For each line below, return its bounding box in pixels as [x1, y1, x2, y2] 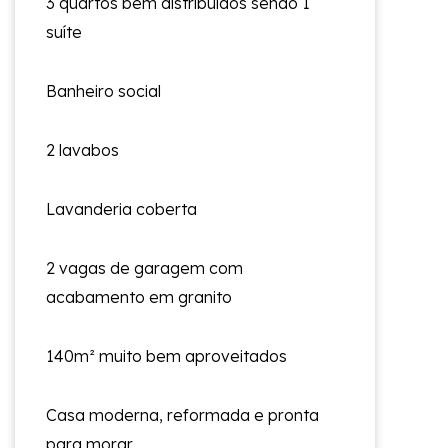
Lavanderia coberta [46, 198, 197, 219]
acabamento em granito [46, 286, 232, 307]
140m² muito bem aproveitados [46, 345, 287, 366]
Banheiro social [46, 80, 161, 101]
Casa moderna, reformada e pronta [46, 404, 319, 425]
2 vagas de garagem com [46, 257, 243, 278]
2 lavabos [46, 139, 119, 160]
